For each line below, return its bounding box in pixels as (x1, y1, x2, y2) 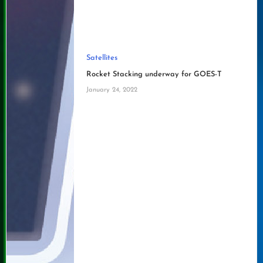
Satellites (86, 54, 117, 62)
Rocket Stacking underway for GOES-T (86, 70, 221, 79)
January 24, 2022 (86, 86, 137, 93)
